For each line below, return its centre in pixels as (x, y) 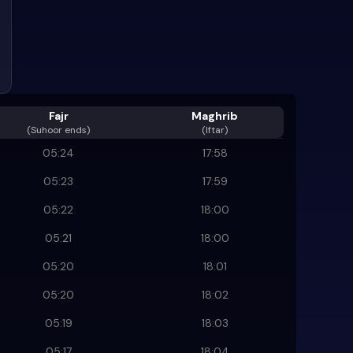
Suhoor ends (59, 130)
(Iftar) (215, 130)
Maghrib (215, 115)
